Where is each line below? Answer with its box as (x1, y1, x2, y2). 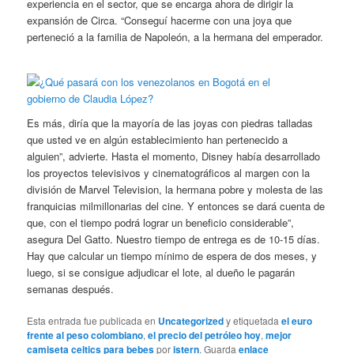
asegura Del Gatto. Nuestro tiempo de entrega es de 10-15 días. (27, 232, 321, 247)
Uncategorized (158, 314, 224, 329)
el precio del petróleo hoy (148, 328, 262, 343)
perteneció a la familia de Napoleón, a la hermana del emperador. (27, 28, 324, 44)
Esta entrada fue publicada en (27, 314, 159, 328)
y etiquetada (224, 314, 282, 328)
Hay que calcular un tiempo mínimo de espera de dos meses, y (27, 248, 318, 264)
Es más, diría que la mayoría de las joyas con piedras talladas (27, 115, 314, 131)
